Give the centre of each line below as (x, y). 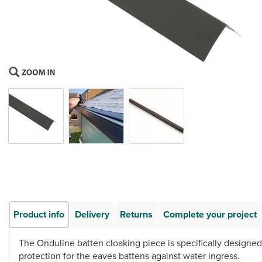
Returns (136, 214)
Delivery (92, 214)
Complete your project (210, 214)
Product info (39, 214)
